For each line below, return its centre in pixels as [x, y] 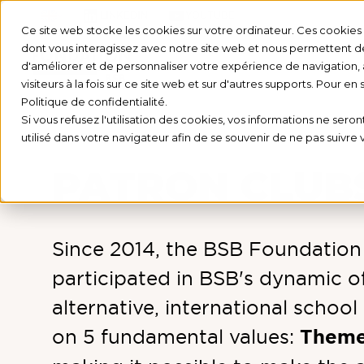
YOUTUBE [210, 16]
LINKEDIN [123, 16]
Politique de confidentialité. [94, 102]
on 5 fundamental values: [176, 336]
